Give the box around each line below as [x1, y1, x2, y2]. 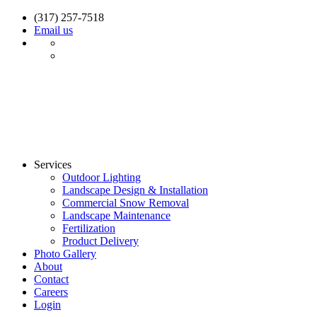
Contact [34, 273, 69, 285]
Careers [34, 286, 68, 298]
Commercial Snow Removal [62, 197, 189, 209]
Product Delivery [62, 235, 139, 247]
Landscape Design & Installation [62, 184, 208, 196]
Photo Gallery [34, 248, 96, 260]
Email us [34, 24, 73, 36]
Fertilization [62, 222, 115, 234]
